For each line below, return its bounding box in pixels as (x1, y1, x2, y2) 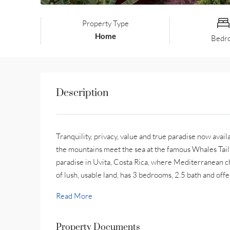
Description (56, 87, 108, 100)
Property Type (82, 18, 129, 28)
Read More (56, 191, 92, 201)
